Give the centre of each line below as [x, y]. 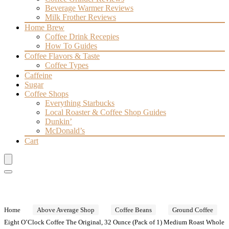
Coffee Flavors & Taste [62, 56]
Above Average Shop [66, 210]
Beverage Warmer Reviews [89, 8]
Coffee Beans [133, 210]
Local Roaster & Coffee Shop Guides [106, 112]
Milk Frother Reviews [81, 17]
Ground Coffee [193, 210]
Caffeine [38, 75]
